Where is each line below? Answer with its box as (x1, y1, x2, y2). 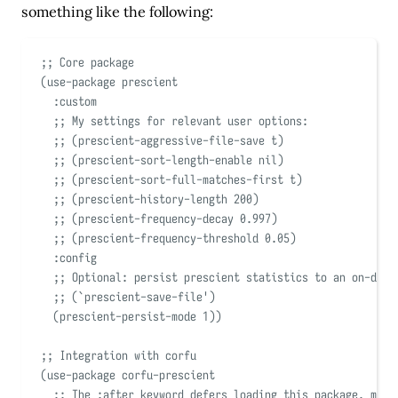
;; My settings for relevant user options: (52, 113, 308, 130)
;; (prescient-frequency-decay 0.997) (52, 211, 277, 227)
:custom (52, 93, 97, 110)
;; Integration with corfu (40, 347, 196, 364)
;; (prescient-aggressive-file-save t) (52, 132, 283, 149)
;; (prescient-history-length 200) (52, 191, 259, 208)
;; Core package (40, 54, 134, 71)
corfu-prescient (115, 367, 215, 384)
